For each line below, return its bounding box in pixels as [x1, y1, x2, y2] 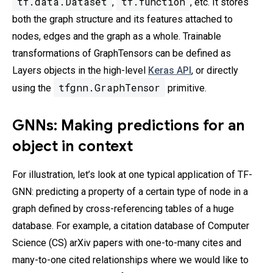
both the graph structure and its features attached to [12, 13, 233, 26]
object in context [12, 137, 133, 156]
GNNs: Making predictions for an [12, 116, 245, 135]
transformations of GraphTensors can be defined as [12, 48, 231, 60]
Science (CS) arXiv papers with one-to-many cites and [12, 237, 241, 249]
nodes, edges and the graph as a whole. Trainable [12, 30, 221, 43]
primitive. [165, 82, 207, 94]
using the [12, 82, 54, 94]
